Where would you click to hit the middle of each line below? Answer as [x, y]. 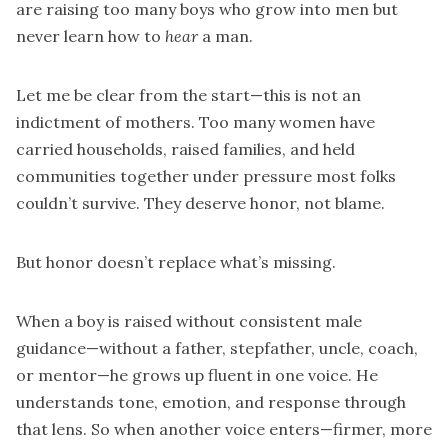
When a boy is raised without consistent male [189, 321]
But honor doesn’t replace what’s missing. [176, 262]
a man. [225, 36]
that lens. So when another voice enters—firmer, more [224, 429]
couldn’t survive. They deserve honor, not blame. [200, 203]
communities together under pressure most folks [206, 176]
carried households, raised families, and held [185, 149]
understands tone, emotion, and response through [211, 402]
